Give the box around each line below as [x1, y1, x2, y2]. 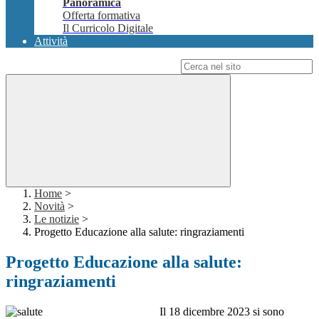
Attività [34, 35, 68, 48]
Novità [34, 200, 65, 213]
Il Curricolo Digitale [63, 22, 153, 35]
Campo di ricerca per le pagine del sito [6, 60, 178, 73]
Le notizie [34, 213, 79, 226]
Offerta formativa [63, 9, 140, 22]
